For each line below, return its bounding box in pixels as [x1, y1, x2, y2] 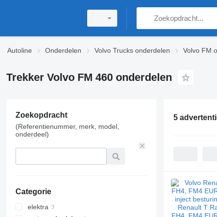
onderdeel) [15, 130, 49, 138]
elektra [27, 203, 48, 211]
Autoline [7, 46, 32, 54]
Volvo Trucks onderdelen [94, 46, 170, 54]
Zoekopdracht [15, 111, 67, 119]
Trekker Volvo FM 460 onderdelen [6, 71, 172, 83]
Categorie [15, 187, 51, 196]
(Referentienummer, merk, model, [15, 123, 119, 130]
